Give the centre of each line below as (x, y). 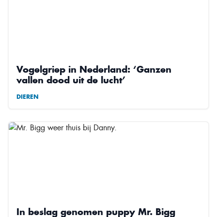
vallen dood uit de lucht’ (71, 80)
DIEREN (28, 96)
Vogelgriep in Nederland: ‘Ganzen (94, 69)
